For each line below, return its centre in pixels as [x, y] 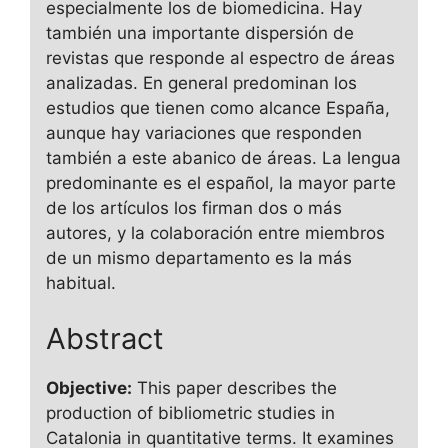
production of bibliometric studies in [190, 412]
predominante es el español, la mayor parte [220, 183]
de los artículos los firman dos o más [193, 208]
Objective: [88, 387]
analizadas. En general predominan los [201, 83]
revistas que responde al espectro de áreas [220, 58]
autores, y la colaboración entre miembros [215, 233]
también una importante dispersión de [199, 33]
